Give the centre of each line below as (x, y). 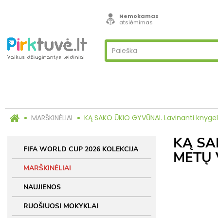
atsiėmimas (136, 22)
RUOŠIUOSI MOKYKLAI (61, 206)
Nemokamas (139, 16)
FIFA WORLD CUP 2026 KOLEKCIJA (81, 149)
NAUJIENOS (42, 187)
